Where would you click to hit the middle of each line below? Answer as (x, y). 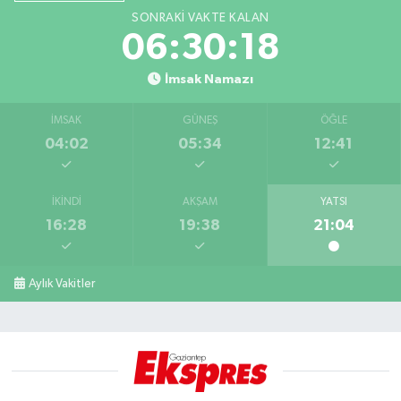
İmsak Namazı (209, 80)
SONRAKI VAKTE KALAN (200, 18)
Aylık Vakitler (62, 284)
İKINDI (66, 203)
